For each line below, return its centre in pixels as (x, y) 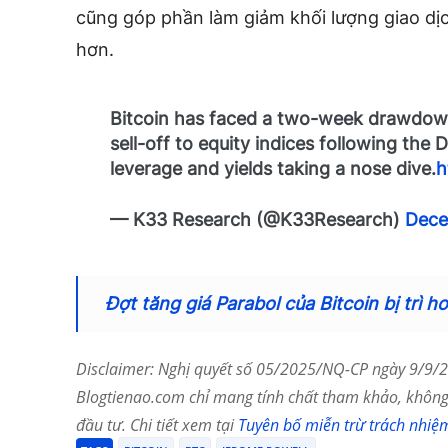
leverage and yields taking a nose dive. (273, 168)
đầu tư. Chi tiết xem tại (157, 424)
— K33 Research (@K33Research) (258, 219)
